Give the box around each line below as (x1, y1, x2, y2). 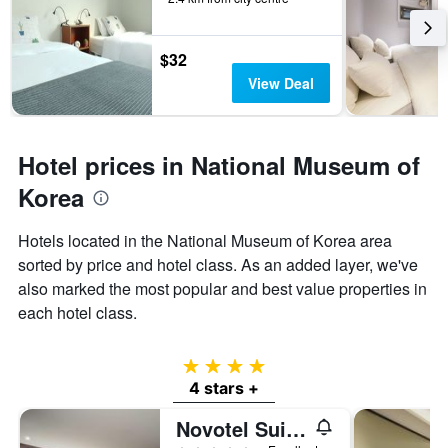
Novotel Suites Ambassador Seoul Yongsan (286, 414, 306, 444)
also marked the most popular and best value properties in (18, 277, 427, 301)
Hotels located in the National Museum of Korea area (18, 229, 392, 253)
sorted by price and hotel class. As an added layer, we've (18, 253, 418, 277)
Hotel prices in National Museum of (18, 148, 420, 183)
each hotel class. (18, 301, 137, 325)
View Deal (247, 73, 314, 94)
